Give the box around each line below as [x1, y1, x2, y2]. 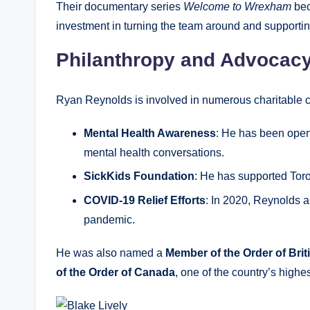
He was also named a [56, 246, 165, 259]
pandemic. [84, 213, 135, 226]
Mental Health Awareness [84, 127, 216, 139]
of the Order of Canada [56, 266, 175, 278]
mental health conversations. [84, 146, 224, 158]
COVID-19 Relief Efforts [84, 194, 206, 206]
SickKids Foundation [84, 170, 194, 183]
